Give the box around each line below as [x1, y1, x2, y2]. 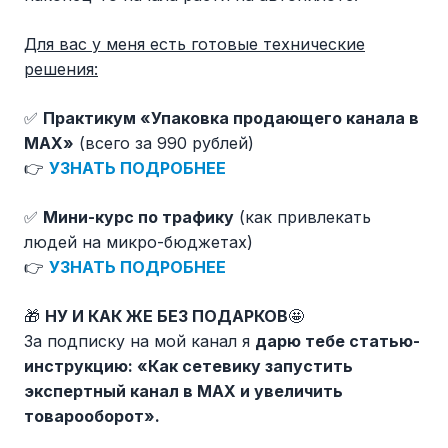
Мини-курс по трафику [43, 207, 234, 228]
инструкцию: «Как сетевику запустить [24, 356, 353, 377]
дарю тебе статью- [255, 331, 420, 352]
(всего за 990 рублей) [74, 133, 254, 154]
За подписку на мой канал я [24, 331, 255, 352]
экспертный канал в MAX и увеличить [24, 381, 343, 402]
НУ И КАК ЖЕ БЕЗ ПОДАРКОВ [45, 306, 288, 327]
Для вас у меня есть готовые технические [24, 34, 365, 55]
